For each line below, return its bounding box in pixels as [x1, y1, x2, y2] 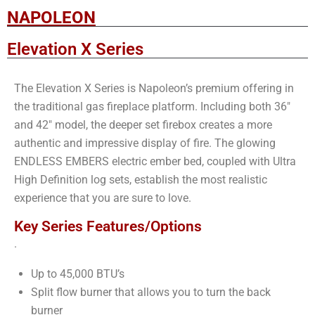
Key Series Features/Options [14, 218, 202, 236]
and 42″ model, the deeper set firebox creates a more [14, 118, 272, 132]
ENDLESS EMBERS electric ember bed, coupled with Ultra [14, 155, 296, 169]
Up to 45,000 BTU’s [31, 267, 127, 281]
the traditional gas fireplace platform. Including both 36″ [14, 100, 290, 114]
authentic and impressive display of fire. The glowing [14, 136, 276, 150]
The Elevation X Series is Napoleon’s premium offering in [14, 82, 294, 96]
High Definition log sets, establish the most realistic [14, 173, 267, 187]
